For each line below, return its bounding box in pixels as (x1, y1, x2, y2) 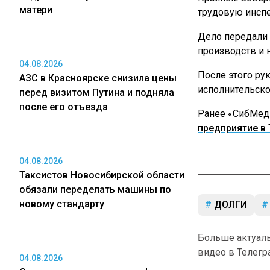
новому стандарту (19, 198, 104, 210)
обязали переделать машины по (19, 184, 171, 195)
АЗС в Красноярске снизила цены (19, 72, 177, 84)
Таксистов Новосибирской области (19, 169, 184, 181)
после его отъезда (19, 101, 108, 113)
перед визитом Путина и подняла (19, 87, 174, 98)
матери (19, 4, 52, 16)
